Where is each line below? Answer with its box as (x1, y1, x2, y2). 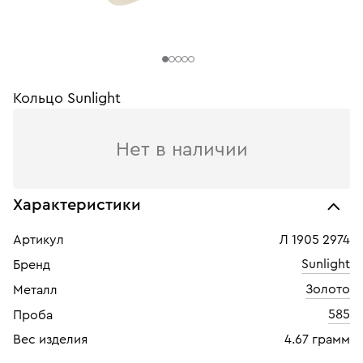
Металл (13, 284, 58, 297)
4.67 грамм (284, 333, 350, 346)
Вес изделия (13, 333, 88, 346)
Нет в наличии (115, 140, 248, 160)
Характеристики (13, 197, 141, 213)
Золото (305, 283, 350, 296)
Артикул (13, 233, 64, 246)
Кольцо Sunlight (13, 91, 121, 105)
